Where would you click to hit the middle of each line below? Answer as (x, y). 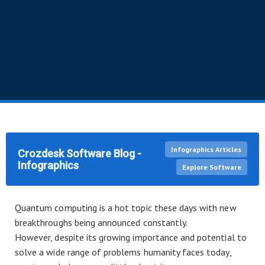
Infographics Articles (206, 149)
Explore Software (212, 167)
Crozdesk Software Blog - (80, 153)
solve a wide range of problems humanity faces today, (123, 252)
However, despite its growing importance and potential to (131, 237)
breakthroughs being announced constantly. (101, 222)
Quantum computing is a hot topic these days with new (126, 208)
